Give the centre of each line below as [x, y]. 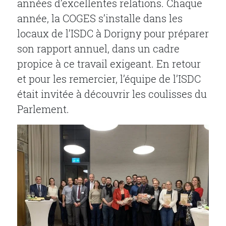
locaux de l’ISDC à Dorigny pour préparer [113, 34]
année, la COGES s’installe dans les [100, 18]
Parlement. [43, 109]
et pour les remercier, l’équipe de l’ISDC [109, 79]
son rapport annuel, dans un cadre [98, 49]
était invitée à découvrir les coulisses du [112, 94]
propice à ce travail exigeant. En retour [109, 64]
